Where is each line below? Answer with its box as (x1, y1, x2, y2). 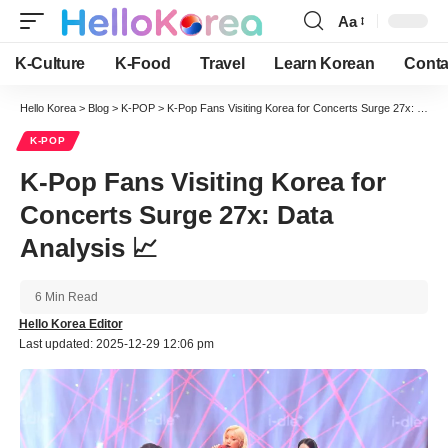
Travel (200, 55, 245, 72)
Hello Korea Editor (18, 317, 123, 331)
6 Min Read (35, 290, 98, 304)
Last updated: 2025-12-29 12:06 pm (18, 337, 214, 351)
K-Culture (15, 55, 86, 72)
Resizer (337, 48, 389, 66)
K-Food (115, 55, 171, 72)
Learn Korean (274, 55, 375, 72)
